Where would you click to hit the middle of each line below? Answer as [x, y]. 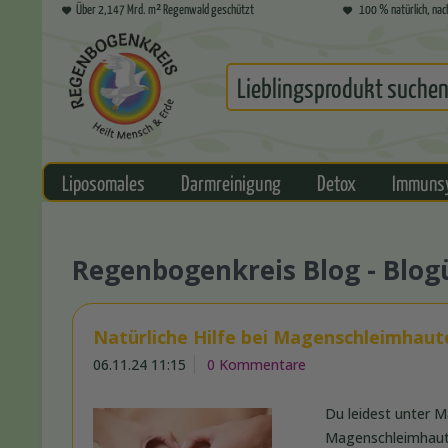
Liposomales [103, 182]
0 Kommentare [256, 365]
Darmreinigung [231, 182]
